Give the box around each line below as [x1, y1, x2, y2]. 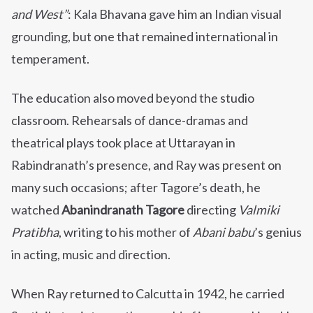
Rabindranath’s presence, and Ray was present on [11, 157, 282, 173]
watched [11, 202, 61, 218]
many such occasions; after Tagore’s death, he [11, 180, 261, 196]
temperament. [11, 51, 89, 67]
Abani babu [191, 224, 254, 240]
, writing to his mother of [59, 224, 191, 240]
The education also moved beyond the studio [11, 90, 254, 106]
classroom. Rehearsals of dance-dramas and [11, 112, 248, 129]
